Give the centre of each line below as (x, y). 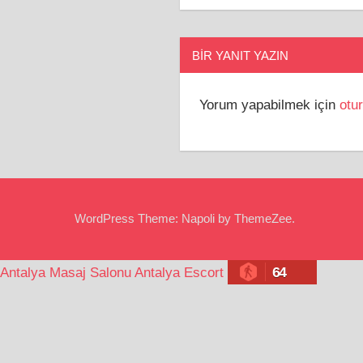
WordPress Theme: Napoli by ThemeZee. (185, 219)
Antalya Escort (179, 272)
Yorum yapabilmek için (269, 105)
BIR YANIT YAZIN (240, 55)
